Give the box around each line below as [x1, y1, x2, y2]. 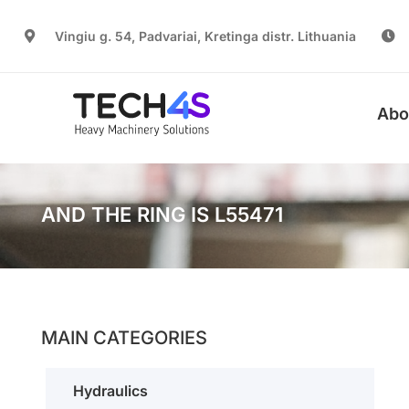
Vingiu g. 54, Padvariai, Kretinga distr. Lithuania [55, 28, 356, 44]
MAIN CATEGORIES [41, 327, 207, 349]
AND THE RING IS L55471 [41, 203, 283, 226]
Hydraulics [73, 382, 148, 400]
